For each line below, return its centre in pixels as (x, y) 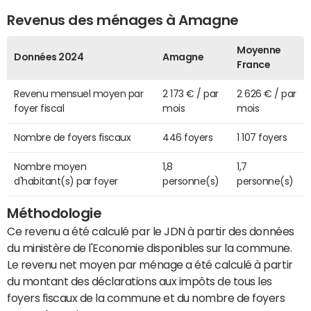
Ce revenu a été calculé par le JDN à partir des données (151, 232)
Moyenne (259, 50)
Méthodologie (54, 213)
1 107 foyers (262, 138)
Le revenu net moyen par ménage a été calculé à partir (150, 265)
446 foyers (188, 138)
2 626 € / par (267, 94)
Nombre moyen (50, 167)
